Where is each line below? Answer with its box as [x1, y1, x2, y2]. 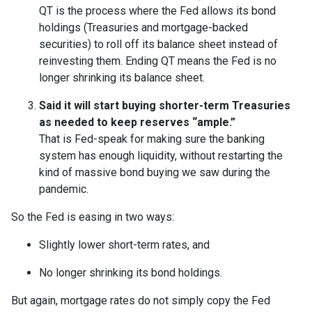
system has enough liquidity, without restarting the [39, 149, 283, 163]
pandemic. [39, 182, 88, 196]
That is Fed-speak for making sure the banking [39, 132, 265, 146]
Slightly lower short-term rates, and [39, 238, 210, 252]
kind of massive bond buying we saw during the [39, 166, 270, 180]
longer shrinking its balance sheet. [39, 71, 205, 85]
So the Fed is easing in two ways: [11, 210, 174, 224]
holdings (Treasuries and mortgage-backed [39, 21, 248, 35]
